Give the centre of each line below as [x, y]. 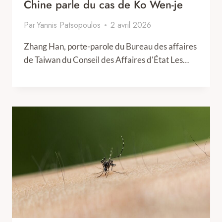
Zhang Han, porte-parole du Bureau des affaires [110, 46]
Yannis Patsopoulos [69, 25]
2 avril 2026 [131, 25]
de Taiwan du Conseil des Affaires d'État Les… [106, 60]
